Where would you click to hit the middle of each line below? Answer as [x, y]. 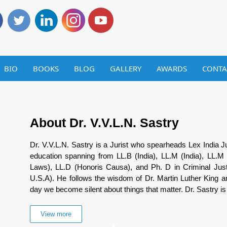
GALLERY [126, 68]
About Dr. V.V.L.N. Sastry [105, 123]
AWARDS [172, 68]
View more [56, 214]
